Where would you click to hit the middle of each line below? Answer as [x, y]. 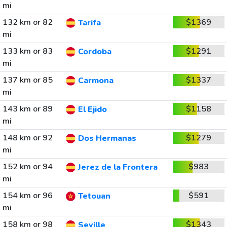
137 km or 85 [27, 80]
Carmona [96, 81]
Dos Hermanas [107, 139]
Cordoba [94, 52]
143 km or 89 [27, 109]
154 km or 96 [27, 196]
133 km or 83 [27, 51]
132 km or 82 [27, 22]
